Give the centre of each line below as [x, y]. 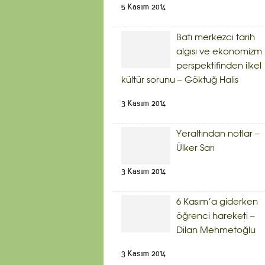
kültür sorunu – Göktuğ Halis [180, 80]
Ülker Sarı [195, 148]
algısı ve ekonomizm [219, 52]
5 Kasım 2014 [143, 7]
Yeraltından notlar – [218, 134]
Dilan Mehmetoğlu [216, 230]
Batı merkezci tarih [216, 38]
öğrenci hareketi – [216, 216]
